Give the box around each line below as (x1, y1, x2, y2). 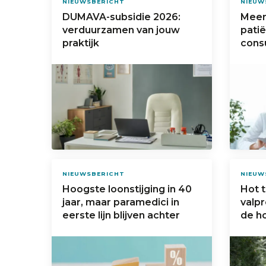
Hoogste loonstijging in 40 (62, 183, 192, 195)
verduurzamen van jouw (62, 24, 180, 36)
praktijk (62, 37, 99, 49)
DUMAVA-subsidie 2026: (62, 11, 180, 23)
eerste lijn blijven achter (62, 209, 180, 221)
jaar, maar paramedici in (62, 196, 179, 208)
